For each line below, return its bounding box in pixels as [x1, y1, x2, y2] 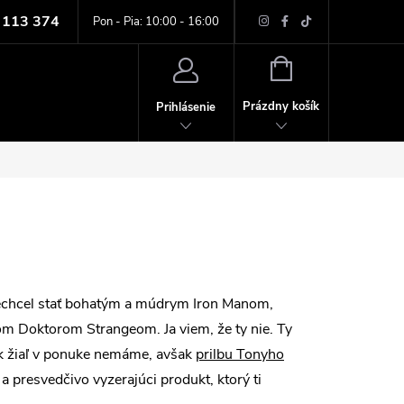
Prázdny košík [243, 98, 320, 115]
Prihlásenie [156, 98, 216, 115]
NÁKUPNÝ [290, 59, 347, 75]
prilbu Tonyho [196, 344, 284, 364]
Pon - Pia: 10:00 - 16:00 [92, 14, 219, 30]
